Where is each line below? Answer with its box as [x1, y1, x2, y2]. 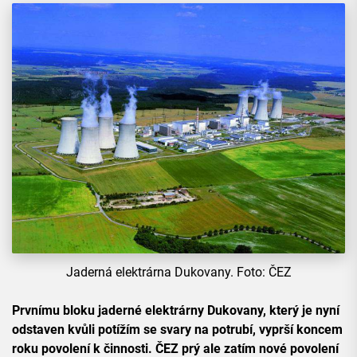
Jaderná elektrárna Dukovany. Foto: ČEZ [65, 265, 292, 280]
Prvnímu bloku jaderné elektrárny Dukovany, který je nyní [12, 303, 339, 319]
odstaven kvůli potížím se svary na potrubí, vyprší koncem [12, 322, 343, 338]
